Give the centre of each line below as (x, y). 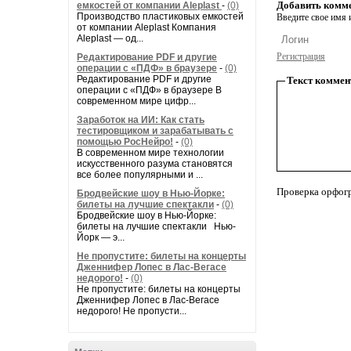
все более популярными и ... (140, 175)
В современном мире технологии (150, 153)
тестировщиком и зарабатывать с (155, 131)
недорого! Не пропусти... (132, 311)
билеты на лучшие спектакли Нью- (156, 226)
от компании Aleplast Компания (147, 27)
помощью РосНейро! (125, 142)
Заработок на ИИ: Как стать (141, 120)
